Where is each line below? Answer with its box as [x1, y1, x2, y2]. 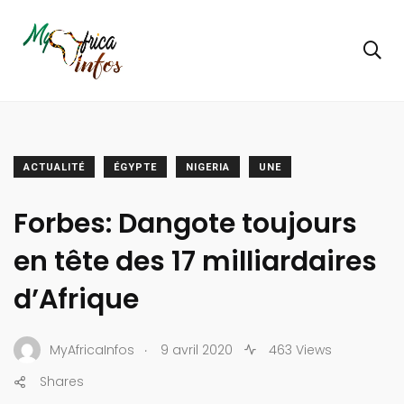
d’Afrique [14, 280, 139, 319]
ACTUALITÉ [23, 161, 85, 174]
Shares [40, 372, 84, 391]
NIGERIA [186, 161, 230, 174]
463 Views [265, 340, 332, 359]
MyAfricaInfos [50, 340, 134, 359]
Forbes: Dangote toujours [14, 205, 357, 243]
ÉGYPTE [114, 161, 157, 174]
